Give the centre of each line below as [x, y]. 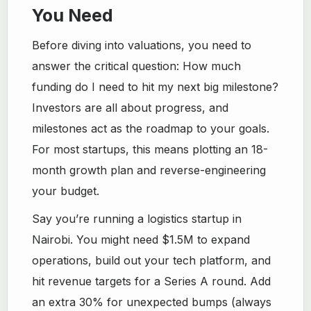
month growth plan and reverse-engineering [149, 170]
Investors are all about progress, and [131, 108]
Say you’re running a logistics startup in [137, 219]
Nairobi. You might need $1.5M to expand [141, 239]
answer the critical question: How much [137, 66]
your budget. [66, 191]
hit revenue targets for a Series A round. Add [152, 281]
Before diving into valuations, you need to [142, 45]
